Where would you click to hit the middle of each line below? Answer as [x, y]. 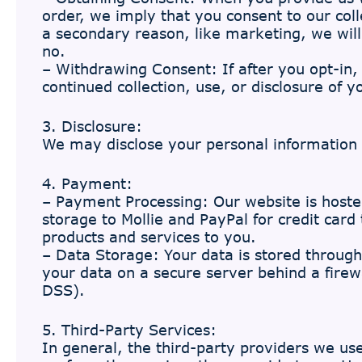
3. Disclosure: [92, 126]
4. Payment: [87, 183]
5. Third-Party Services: [129, 330]
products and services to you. [149, 237]
